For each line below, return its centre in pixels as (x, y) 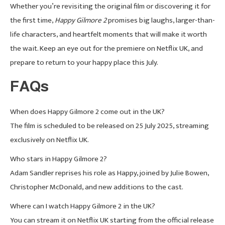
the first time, (32, 20)
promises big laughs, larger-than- (161, 20)
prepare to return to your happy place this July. (84, 62)
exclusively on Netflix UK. (49, 140)
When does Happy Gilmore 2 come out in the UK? (87, 111)
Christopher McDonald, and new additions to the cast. (97, 187)
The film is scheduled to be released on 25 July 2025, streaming (109, 126)
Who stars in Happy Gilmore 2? (59, 159)
